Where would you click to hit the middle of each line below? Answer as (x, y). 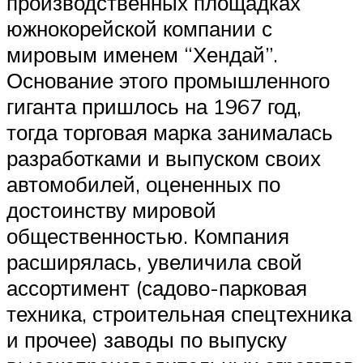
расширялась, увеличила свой (154, 262)
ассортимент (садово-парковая (157, 288)
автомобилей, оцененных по (143, 184)
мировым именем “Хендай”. (142, 55)
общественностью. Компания (148, 236)
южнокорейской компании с (139, 29)
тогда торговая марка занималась (170, 132)
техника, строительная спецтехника (179, 314)
